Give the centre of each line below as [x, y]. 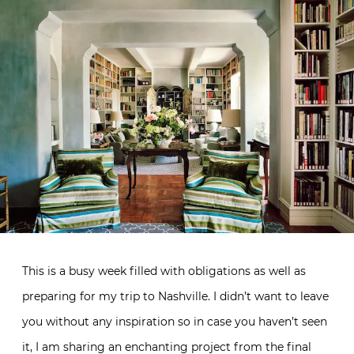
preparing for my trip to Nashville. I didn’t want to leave [175, 296]
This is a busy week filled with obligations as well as [164, 271]
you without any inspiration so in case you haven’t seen [175, 322]
